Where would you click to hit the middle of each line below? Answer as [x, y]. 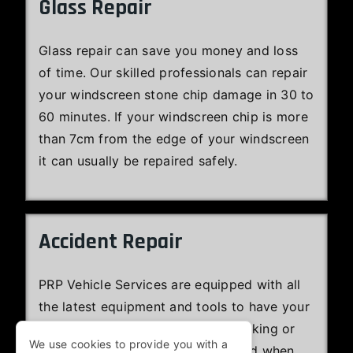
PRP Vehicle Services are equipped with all [170, 284]
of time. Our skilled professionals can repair [173, 72]
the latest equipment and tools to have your [174, 306]
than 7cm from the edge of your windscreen [174, 138]
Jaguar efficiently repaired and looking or [167, 328]
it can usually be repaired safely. [138, 160]
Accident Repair [111, 242]
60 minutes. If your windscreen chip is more [173, 116]
